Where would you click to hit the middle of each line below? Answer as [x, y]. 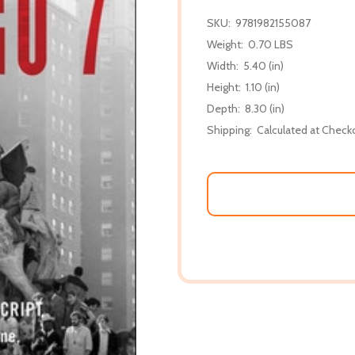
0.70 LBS [271, 44]
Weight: [225, 44]
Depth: [223, 108]
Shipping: [229, 130]
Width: [223, 65]
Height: [224, 87]
